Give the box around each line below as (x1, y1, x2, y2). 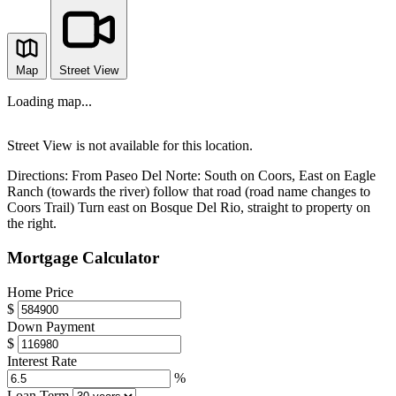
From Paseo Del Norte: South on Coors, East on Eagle (72, 168, 376, 184)
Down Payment (7, 318, 95, 334)
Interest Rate (7, 353, 77, 369)
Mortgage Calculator (7, 247, 159, 267)
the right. (7, 216, 57, 232)
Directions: (7, 168, 68, 184)
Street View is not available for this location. (7, 138, 253, 154)
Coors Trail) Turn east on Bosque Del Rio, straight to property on (7, 200, 370, 216)
